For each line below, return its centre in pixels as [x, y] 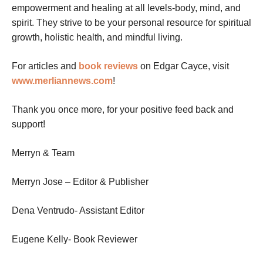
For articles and [45, 66]
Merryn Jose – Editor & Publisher [80, 182]
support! [28, 124]
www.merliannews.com [62, 81]
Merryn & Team [43, 153]
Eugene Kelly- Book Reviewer [75, 240]
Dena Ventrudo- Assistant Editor [78, 211]
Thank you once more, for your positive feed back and [123, 110]
